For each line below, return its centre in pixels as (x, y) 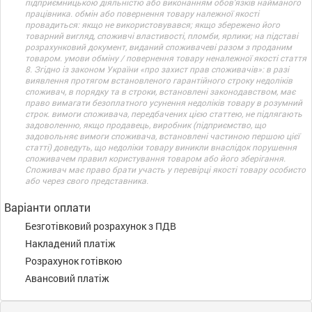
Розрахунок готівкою (73, 261)
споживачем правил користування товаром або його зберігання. (155, 158)
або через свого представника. (87, 180)
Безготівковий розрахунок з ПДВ (101, 226)
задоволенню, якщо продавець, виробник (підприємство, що (146, 125)
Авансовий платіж (67, 278)
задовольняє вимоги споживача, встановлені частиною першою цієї (162, 136)
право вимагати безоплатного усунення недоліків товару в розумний (164, 102)
